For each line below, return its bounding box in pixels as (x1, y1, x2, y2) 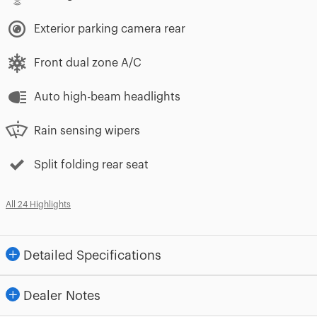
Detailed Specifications (23, 249, 161, 263)
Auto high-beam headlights (34, 91, 180, 103)
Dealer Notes (23, 289, 100, 303)
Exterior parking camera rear (34, 23, 185, 35)
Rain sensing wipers (34, 125, 140, 137)
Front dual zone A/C (34, 57, 142, 69)
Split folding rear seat (34, 159, 149, 171)
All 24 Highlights (6, 200, 71, 209)
